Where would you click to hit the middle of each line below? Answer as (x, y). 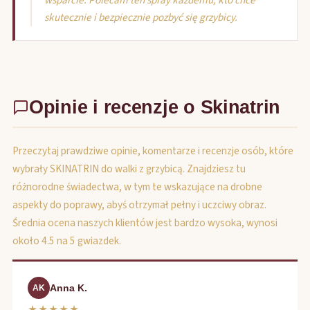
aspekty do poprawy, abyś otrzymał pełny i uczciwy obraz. (139, 205)
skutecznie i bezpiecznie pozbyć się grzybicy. (141, 17)
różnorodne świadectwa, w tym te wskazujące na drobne (137, 187)
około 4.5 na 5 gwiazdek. (67, 241)
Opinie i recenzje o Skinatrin (155, 107)
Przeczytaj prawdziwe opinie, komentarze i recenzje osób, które (153, 151)
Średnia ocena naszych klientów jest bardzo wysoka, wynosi (145, 223)
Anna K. (69, 288)
